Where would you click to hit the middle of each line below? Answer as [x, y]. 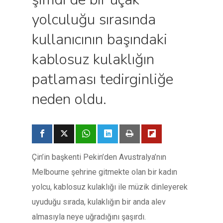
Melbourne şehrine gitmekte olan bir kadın [105, 172]
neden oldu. [69, 99]
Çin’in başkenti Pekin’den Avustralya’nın [99, 157]
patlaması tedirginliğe [103, 79]
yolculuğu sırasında [94, 20]
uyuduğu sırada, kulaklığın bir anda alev [99, 202]
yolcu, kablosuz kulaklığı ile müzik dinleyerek [110, 187]
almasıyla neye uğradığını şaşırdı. [89, 217]
